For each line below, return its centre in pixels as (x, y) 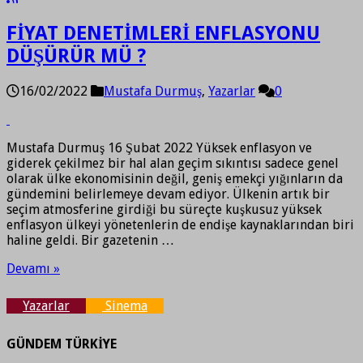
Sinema (125, 305)
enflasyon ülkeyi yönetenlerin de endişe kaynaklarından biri (180, 224)
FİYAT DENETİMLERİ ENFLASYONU (163, 33)
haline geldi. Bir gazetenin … (90, 240)
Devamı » (33, 268)
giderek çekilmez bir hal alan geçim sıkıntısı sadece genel (173, 163)
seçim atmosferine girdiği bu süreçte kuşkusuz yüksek (164, 209)
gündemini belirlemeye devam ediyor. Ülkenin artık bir (168, 194)
